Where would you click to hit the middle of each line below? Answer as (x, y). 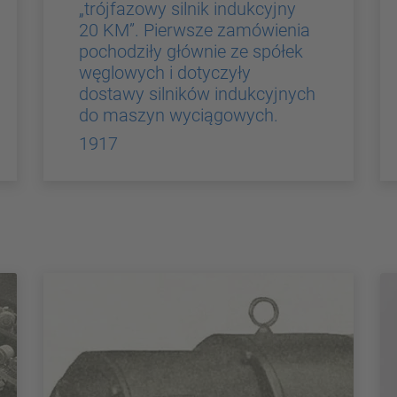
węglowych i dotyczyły (164, 72)
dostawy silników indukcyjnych (197, 93)
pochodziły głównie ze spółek (191, 51)
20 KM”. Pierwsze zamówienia (194, 30)
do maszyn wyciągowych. (178, 115)
